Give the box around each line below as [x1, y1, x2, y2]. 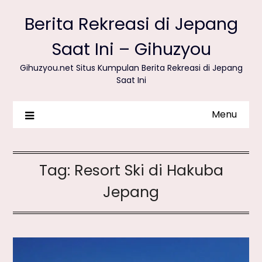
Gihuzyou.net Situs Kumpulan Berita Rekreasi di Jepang [19, 62, 243, 74]
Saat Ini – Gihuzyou [51, 37, 211, 61]
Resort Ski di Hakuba [74, 160, 223, 181]
